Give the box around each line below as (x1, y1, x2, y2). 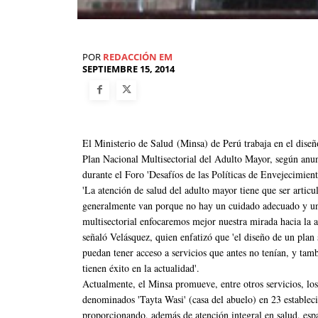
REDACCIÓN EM (103, 50, 172, 64)
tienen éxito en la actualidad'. (82, 261, 199, 275)
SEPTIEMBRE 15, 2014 (82, 62, 175, 76)
